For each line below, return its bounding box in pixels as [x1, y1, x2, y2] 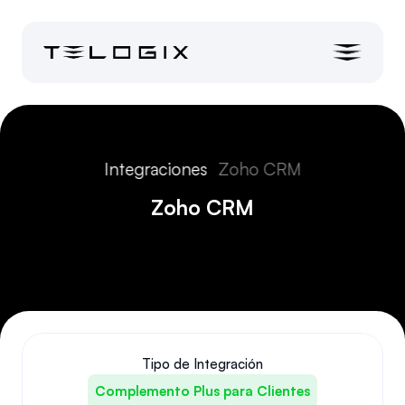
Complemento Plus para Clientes [95, 382, 310, 400]
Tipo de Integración [142, 355, 263, 372]
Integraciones [104, 158, 207, 180]
